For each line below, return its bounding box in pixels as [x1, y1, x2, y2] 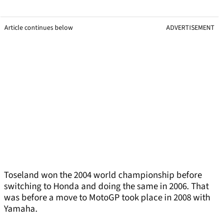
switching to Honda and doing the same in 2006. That [4, 180, 209, 194]
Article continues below [4, 23, 73, 33]
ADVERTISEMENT [166, 23, 215, 33]
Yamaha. [4, 202, 38, 216]
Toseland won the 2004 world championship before [4, 169, 202, 182]
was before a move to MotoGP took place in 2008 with [4, 191, 210, 205]
